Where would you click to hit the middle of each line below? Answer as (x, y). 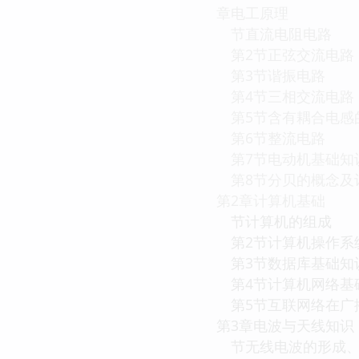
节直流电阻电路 (274, 33)
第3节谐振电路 (271, 75)
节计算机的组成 (274, 221)
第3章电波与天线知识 (285, 325)
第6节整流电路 (271, 137)
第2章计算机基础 (271, 200)
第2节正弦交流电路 (285, 54)
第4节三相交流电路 (285, 96)
